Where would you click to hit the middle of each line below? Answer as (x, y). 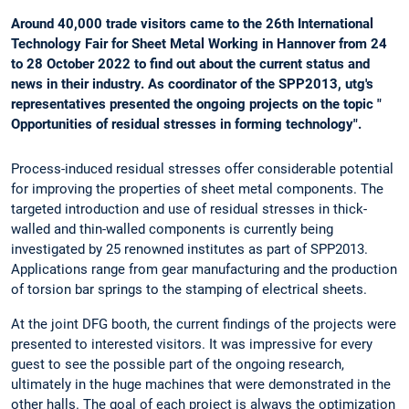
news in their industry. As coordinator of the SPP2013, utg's (192, 84)
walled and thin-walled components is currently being (172, 230)
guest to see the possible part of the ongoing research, (178, 364)
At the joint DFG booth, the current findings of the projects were (204, 324)
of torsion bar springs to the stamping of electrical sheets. (191, 290)
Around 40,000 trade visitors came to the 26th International (192, 24)
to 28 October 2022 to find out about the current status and (190, 64)
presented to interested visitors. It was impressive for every (192, 344)
